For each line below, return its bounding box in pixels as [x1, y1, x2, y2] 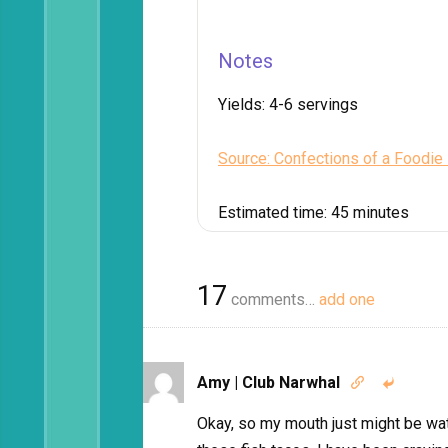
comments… [227, 290, 319, 309]
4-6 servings [269, 95, 358, 114]
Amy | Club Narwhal [197, 373, 340, 392]
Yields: [218, 95, 269, 114]
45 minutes [331, 203, 409, 222]
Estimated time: [218, 203, 331, 222]
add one [319, 290, 375, 309]
